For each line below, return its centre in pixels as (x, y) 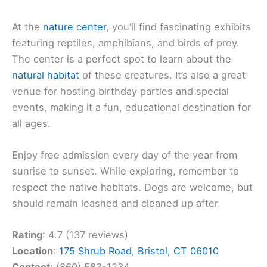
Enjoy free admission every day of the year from (125, 155)
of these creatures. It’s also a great (162, 75)
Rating (27, 235)
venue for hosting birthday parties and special (120, 91)
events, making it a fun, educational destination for (131, 107)
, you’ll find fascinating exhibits (178, 27)
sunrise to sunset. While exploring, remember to (125, 171)
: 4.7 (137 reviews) (85, 235)
